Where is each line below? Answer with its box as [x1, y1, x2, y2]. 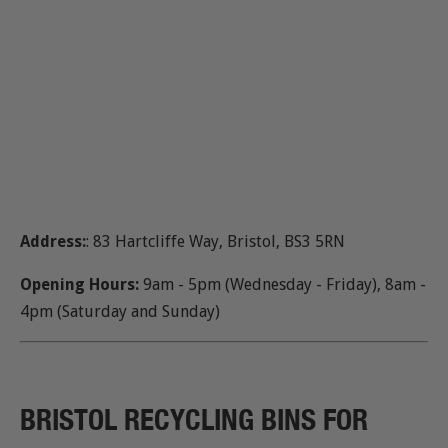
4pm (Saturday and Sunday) [20, 302, 220, 322]
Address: [20, 232, 86, 252]
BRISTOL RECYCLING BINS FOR [20, 401, 368, 437]
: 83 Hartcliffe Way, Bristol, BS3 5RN [86, 232, 345, 252]
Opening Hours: [20, 275, 139, 295]
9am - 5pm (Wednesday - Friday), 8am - [139, 275, 426, 295]
